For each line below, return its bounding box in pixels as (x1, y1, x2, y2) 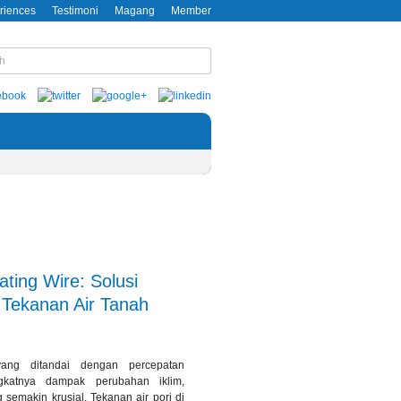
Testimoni (52, 4, 98, 17)
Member (171, 4, 211, 17)
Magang (115, 4, 155, 17)
